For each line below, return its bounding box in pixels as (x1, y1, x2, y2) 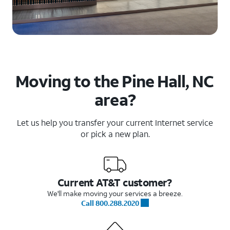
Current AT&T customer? (57, 175, 172, 189)
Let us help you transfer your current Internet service (17, 117, 213, 128)
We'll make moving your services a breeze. (47, 188, 183, 198)
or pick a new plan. (80, 128, 150, 139)
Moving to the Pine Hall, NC (15, 70, 214, 92)
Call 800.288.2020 (81, 198, 139, 208)
